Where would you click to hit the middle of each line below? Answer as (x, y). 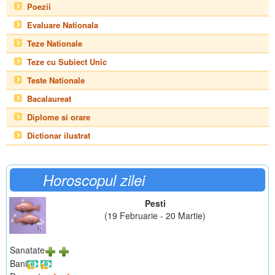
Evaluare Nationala (63, 25)
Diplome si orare (59, 117)
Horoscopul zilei (94, 180)
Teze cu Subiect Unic (67, 62)
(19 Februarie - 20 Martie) (155, 216)
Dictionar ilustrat (59, 136)
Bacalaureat (49, 99)
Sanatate (27, 250)
